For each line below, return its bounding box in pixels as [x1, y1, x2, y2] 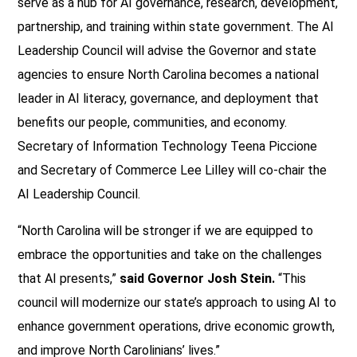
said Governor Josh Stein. [120, 270, 278, 286]
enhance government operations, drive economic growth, [18, 318, 335, 334]
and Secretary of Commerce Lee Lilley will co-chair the [18, 162, 327, 178]
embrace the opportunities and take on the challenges [18, 246, 322, 262]
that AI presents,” [18, 270, 120, 286]
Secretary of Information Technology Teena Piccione [18, 138, 317, 154]
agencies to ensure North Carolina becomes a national [18, 66, 319, 82]
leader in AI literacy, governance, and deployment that [18, 90, 319, 106]
